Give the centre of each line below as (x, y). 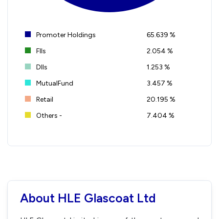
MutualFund (54, 83)
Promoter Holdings (65, 35)
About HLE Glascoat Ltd (88, 198)
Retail (44, 99)
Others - (48, 115)
